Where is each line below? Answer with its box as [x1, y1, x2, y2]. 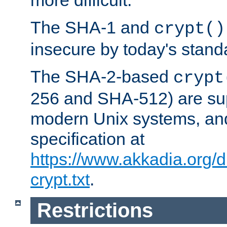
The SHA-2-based [30, 67, 173, 87]
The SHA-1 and [30, 18, 154, 37]
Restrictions [36, 199, 153, 222]
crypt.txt [30, 170, 90, 190]
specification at [30, 129, 144, 149]
